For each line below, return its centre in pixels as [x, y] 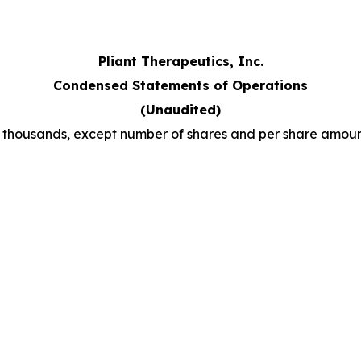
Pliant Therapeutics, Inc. [180, 61]
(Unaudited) [180, 109]
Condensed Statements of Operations [180, 85]
